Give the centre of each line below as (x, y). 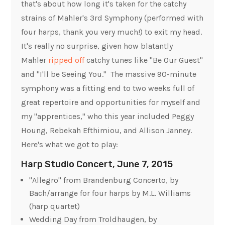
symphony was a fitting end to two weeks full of (108, 88)
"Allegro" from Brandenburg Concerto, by (104, 180)
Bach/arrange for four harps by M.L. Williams (110, 193)
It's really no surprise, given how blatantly (97, 46)
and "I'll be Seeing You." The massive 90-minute (109, 74)
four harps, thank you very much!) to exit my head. (112, 32)
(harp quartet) (55, 206)
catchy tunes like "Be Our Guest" (144, 60)
